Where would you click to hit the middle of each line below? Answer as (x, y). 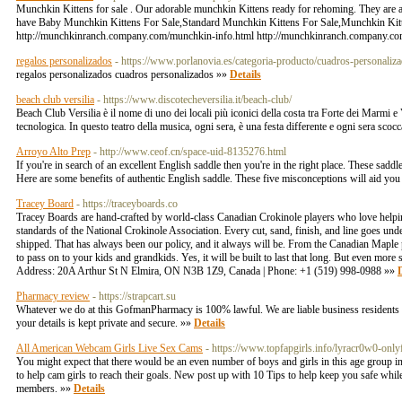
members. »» (45, 389)
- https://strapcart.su (134, 296)
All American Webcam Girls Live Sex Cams (109, 348)
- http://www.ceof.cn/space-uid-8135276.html (190, 152)
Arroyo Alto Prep (53, 152)
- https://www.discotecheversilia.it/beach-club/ (194, 100)
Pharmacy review (53, 296)
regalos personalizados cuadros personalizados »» (123, 74)
